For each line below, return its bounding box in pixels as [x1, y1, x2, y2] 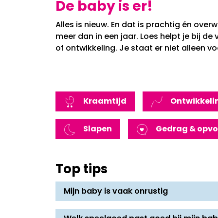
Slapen [83, 125, 112, 133]
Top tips [55, 163, 108, 177]
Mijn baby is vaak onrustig [64, 187, 168, 196]
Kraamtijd [83, 97, 127, 106]
